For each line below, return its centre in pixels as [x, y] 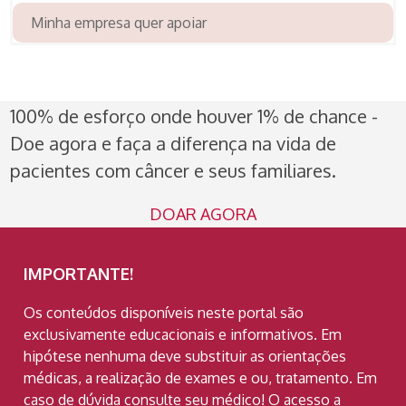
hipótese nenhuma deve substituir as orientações [185, 356]
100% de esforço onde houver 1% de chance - [194, 116]
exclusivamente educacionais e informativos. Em [183, 334]
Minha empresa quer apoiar [119, 23]
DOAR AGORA [203, 213]
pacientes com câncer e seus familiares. [174, 170]
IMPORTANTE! [79, 273]
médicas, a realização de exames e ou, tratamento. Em [201, 377]
